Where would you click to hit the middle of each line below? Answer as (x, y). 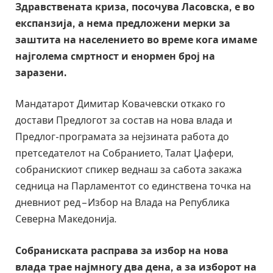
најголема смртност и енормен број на (115, 56)
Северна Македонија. (66, 219)
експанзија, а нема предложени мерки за (123, 23)
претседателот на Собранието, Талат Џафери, (124, 154)
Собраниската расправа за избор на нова (122, 250)
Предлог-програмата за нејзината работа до (122, 137)
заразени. (41, 73)
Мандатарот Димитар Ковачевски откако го (120, 104)
